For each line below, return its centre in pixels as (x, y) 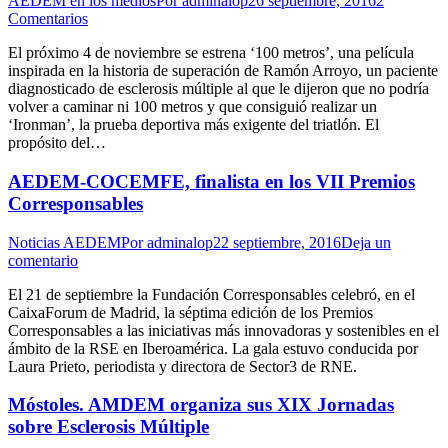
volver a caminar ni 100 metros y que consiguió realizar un (192, 107)
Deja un (366, 242)
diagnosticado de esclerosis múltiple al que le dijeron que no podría (218, 89)
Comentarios (48, 19)
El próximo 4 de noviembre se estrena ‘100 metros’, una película (211, 53)
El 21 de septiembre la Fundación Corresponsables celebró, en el (211, 294)
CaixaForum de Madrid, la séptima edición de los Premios (190, 312)
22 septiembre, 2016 (277, 242)
